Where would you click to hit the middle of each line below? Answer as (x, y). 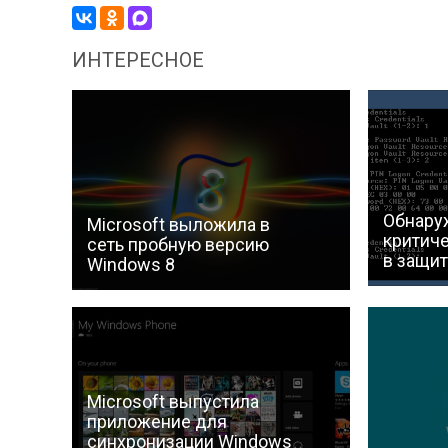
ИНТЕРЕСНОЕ (138, 59)
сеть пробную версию (178, 244)
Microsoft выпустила (173, 402)
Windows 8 (131, 264)
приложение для (157, 422)
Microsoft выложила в (178, 224)
